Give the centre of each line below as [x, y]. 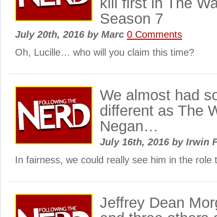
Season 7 [132, 19]
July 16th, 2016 [136, 142]
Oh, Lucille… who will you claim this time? [105, 52]
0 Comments [155, 34]
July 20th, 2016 [51, 34]
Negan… [129, 126]
